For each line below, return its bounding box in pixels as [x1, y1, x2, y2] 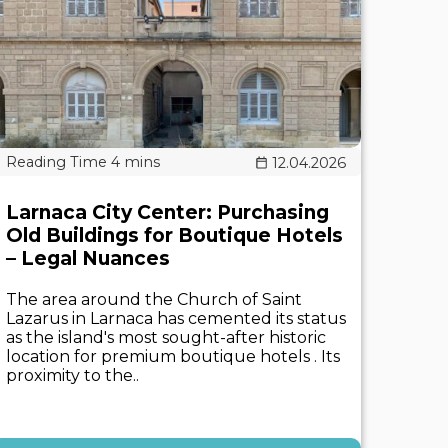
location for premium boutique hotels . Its [6, 347, 340, 366]
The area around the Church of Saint [6, 290, 302, 309]
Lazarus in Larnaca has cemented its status [6, 309, 346, 328]
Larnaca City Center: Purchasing [6, 201, 329, 224]
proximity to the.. [6, 366, 139, 385]
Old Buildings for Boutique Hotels [6, 224, 343, 247]
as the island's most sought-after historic [6, 328, 326, 347]
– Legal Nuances [6, 247, 170, 270]
